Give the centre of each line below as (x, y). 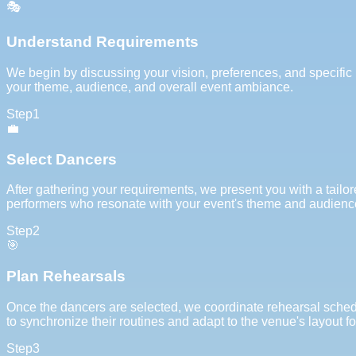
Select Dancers (62, 159)
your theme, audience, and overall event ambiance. (150, 87)
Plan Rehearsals (66, 277)
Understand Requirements (103, 42)
